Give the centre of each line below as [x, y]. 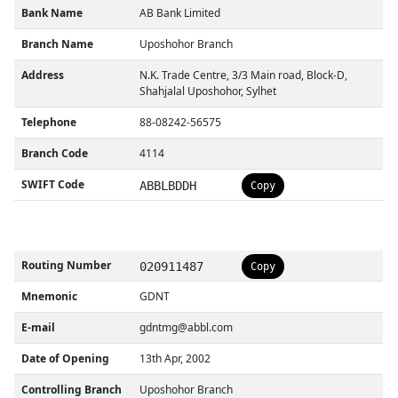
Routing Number [67, 265]
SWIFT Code [53, 184]
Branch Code [55, 153]
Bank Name [52, 13]
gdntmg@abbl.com [187, 327]
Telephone [49, 122]
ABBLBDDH [168, 186]
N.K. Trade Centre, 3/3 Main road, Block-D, [244, 75]
